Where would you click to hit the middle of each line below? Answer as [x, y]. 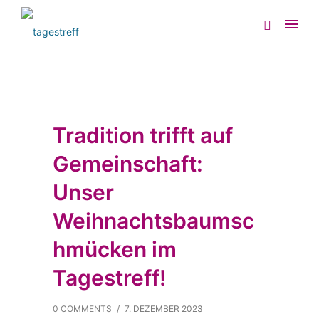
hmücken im [115, 249]
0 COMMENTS [82, 309]
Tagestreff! [109, 278]
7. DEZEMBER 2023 [164, 309]
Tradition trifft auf [143, 135]
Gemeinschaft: [128, 164]
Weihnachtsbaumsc [153, 221]
